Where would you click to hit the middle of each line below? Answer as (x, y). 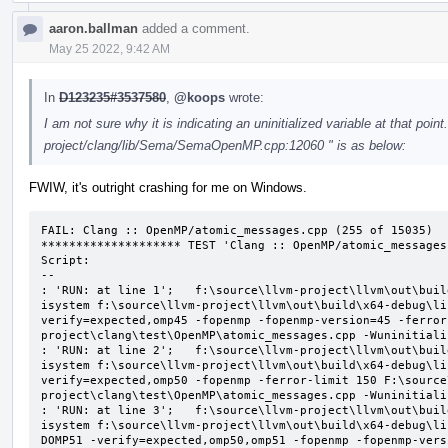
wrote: (244, 97)
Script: (65, 260)
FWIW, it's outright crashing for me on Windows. (168, 187)
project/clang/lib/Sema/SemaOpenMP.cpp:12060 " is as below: (225, 145)
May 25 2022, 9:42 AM (109, 48)
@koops (199, 97)
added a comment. (194, 28)
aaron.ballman (93, 28)
